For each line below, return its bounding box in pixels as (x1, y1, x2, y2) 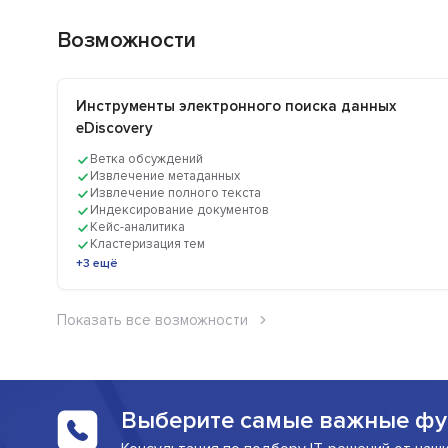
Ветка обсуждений (90, 151, 203, 168)
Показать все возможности (57, 311, 248, 330)
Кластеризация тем (90, 236, 205, 253)
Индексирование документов (90, 202, 269, 219)
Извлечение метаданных (90, 168, 240, 185)
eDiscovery (76, 119, 153, 138)
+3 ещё (76, 256, 118, 272)
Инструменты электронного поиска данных (76, 97, 396, 116)
